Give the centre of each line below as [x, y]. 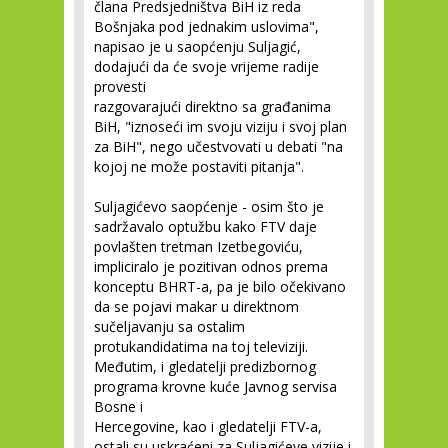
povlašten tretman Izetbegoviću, [198, 247]
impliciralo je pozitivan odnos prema [211, 267]
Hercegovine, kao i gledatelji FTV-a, [208, 427]
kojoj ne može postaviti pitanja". [199, 167]
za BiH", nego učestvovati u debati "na [218, 147]
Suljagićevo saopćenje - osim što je [209, 207]
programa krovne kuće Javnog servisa [215, 387]
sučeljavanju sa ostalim [169, 327]
